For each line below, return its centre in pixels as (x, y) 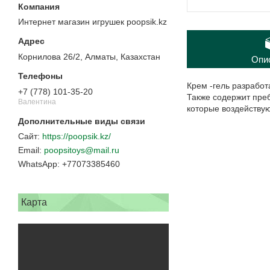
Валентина (37, 102)
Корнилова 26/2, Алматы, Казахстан (89, 57)
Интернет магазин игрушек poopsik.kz (93, 22)
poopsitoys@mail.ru (82, 150)
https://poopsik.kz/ (77, 137)
